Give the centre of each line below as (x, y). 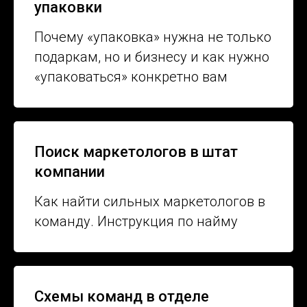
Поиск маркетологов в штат (136, 152)
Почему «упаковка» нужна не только (153, 37)
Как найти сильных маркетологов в (150, 202)
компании (70, 172)
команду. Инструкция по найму (136, 222)
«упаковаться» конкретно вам (131, 77)
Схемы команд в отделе (122, 297)
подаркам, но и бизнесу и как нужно (152, 57)
